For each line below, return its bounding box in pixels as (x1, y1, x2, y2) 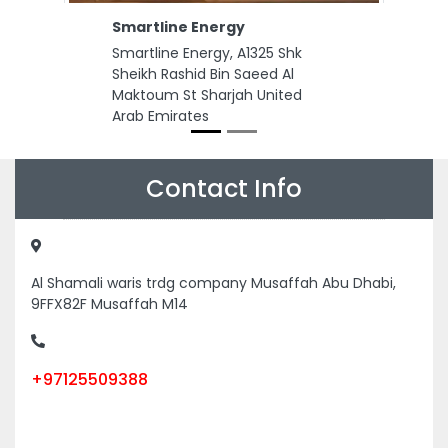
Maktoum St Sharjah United (112, 85, 302, 106)
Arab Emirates (112, 106, 209, 127)
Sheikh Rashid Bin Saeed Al (112, 64, 294, 85)
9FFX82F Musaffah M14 (31, 294, 188, 315)
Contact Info (146, 172, 302, 206)
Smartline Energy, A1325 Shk (112, 43, 302, 64)
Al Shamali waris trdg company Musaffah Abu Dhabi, (31, 273, 396, 294)
